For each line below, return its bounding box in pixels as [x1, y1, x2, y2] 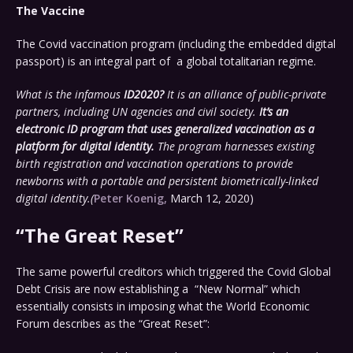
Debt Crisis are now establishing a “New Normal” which [16, 281, 300, 297]
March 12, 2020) [167, 191, 254, 206]
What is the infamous [16, 87, 124, 102]
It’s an [259, 104, 288, 120]
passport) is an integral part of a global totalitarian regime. [16, 54, 316, 69]
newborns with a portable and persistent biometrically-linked [16, 173, 318, 189]
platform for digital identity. [16, 139, 154, 154]
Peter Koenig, [94, 191, 167, 206]
